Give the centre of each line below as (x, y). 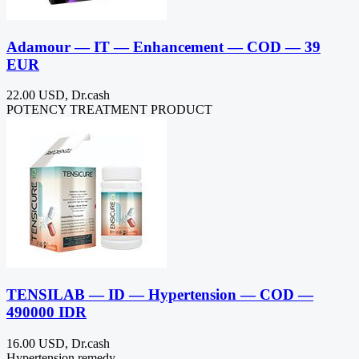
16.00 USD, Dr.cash (58, 343)
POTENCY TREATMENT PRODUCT (111, 110)
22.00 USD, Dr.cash (58, 95)
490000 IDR (46, 313)
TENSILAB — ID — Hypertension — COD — (160, 295)
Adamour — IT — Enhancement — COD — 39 (163, 46)
